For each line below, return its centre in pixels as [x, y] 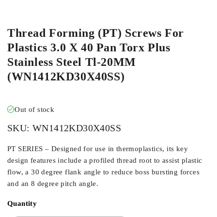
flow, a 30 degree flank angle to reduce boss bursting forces [103, 172]
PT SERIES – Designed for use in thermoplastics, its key [98, 149]
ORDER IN [29, 10]
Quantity [22, 203]
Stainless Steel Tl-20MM [72, 62]
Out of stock [35, 109]
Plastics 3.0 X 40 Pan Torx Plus [89, 47]
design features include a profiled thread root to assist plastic [105, 160]
